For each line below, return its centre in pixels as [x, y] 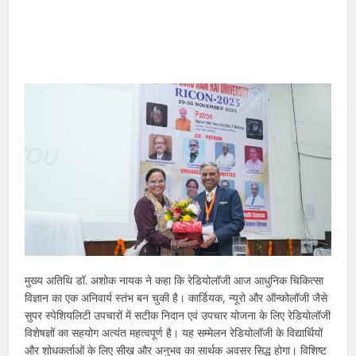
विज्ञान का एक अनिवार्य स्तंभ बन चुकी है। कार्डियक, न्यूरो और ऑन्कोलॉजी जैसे [176, 297]
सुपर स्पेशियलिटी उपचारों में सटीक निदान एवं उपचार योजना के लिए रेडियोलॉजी [178, 315]
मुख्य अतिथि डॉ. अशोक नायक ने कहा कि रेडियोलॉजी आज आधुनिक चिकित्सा [174, 280]
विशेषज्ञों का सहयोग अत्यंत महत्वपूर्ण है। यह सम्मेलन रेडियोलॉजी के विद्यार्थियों [174, 332]
